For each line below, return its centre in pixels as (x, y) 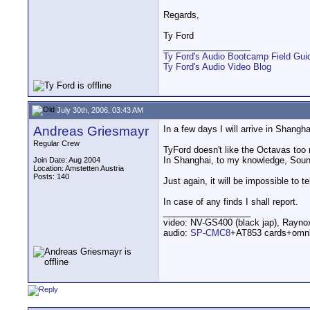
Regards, (181, 15)
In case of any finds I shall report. (231, 202)
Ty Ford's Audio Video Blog (217, 67)
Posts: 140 (51, 176)
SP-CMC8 (210, 233)
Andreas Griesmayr (91, 131)
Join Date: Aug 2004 (67, 160)
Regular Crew (56, 143)
